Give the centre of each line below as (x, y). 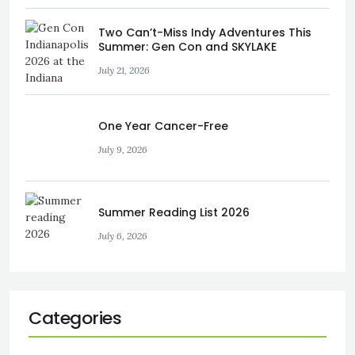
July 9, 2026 (123, 149)
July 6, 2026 (123, 235)
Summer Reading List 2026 (174, 212)
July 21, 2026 (124, 70)
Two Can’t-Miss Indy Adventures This (205, 32)
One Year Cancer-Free (163, 126)
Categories (75, 318)
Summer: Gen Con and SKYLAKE (187, 46)
